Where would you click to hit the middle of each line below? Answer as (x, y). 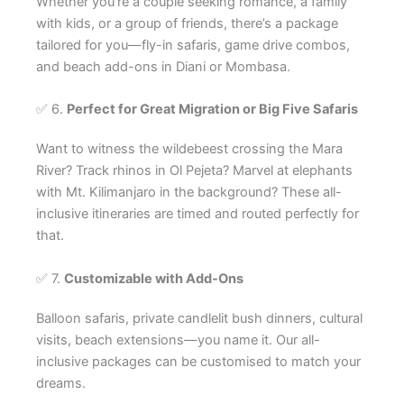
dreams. (61, 383)
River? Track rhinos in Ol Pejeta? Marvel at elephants (194, 171)
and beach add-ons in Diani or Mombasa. (163, 66)
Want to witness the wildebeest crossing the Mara (189, 149)
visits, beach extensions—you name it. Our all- (178, 340)
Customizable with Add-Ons (154, 278)
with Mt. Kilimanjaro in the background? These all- (189, 193)
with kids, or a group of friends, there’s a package (187, 23)
